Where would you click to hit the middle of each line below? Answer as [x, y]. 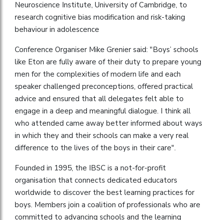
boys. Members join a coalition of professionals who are [108, 205]
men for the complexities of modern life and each [98, 74]
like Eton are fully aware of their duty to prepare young [108, 62]
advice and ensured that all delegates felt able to [99, 98]
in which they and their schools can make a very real [102, 135]
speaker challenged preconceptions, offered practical [104, 86]
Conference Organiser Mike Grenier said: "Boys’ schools [107, 49]
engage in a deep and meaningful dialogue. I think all [103, 111]
